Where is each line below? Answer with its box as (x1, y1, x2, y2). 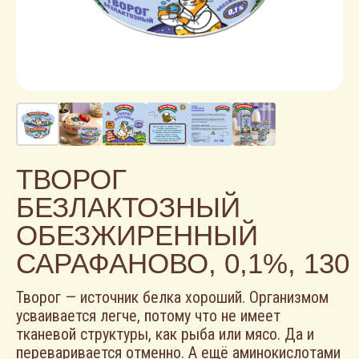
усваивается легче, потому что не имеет (16, 306, 280, 325)
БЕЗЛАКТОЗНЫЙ (16, 192, 240, 223)
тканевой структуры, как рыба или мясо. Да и (16, 325, 314, 344)
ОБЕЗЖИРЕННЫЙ (16, 220, 258, 251)
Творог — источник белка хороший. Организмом (16, 288, 329, 307)
